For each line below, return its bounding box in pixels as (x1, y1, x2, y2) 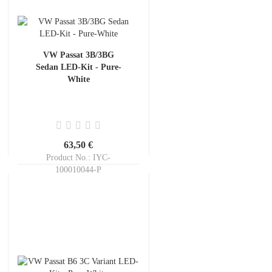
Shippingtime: (32, 177, 84, 186)
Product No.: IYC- (46, 153, 111, 162)
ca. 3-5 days (83, 177, 125, 186)
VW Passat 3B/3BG (42, 50, 114, 59)
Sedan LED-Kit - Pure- (35, 63, 121, 72)
